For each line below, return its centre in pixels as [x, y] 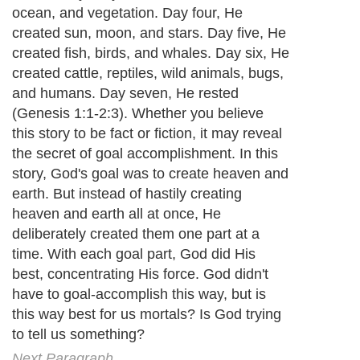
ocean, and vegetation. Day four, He [127, 13]
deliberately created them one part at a [136, 234]
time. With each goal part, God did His [134, 254]
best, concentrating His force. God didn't [140, 274]
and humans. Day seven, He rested [125, 94]
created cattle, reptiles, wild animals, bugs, [148, 74]
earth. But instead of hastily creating [127, 194]
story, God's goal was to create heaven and [150, 174]
